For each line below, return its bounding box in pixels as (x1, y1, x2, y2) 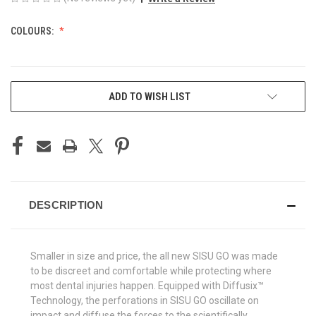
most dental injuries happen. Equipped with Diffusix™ (30, 279, 264, 291)
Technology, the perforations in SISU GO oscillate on (30, 294, 259, 306)
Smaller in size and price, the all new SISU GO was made (30, 250, 278, 262)
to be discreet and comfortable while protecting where (30, 265, 272, 276)
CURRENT (11, 84, 51, 96)
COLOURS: (11, 25, 56, 37)
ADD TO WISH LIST (109, 90, 190, 103)
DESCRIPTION (28, 198, 104, 211)
